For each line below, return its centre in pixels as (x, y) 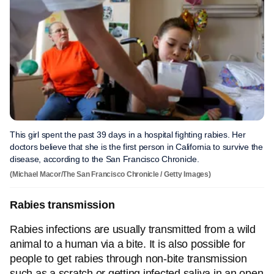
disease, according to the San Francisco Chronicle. (106, 159)
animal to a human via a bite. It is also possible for (128, 244)
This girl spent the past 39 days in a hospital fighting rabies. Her (128, 135)
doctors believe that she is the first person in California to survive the (136, 147)
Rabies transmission (62, 205)
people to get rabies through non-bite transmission (128, 259)
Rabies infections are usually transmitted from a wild (133, 229)
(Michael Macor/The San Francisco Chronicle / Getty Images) (110, 174)
